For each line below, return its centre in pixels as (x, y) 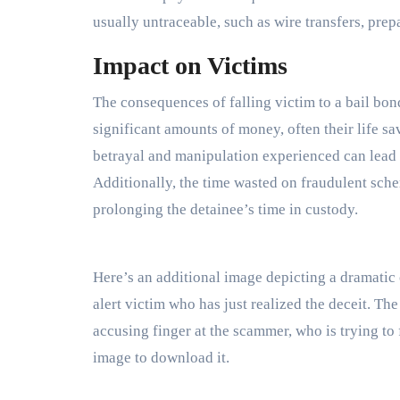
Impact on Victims (190, 65)
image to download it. (161, 357)
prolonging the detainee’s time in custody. (225, 209)
